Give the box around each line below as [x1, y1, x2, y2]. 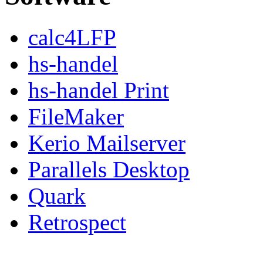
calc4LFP [28, 24, 116, 50]
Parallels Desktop [28, 156, 190, 182]
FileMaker [28, 103, 124, 129]
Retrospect [28, 209, 126, 235]
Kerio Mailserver [28, 130, 186, 156]
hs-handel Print [28, 77, 169, 103]
